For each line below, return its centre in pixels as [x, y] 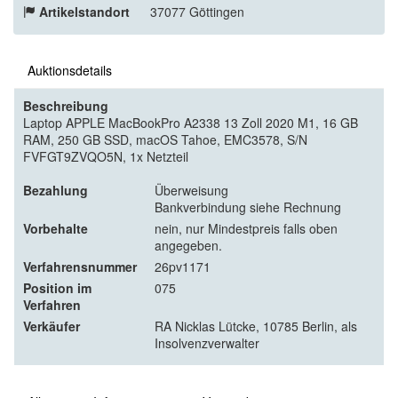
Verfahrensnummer [80, 266]
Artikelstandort [84, 11]
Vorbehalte [56, 228]
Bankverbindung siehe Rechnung [248, 207]
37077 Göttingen [197, 11]
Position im [57, 287]
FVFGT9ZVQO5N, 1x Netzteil [106, 156]
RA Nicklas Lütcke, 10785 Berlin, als [256, 326]
